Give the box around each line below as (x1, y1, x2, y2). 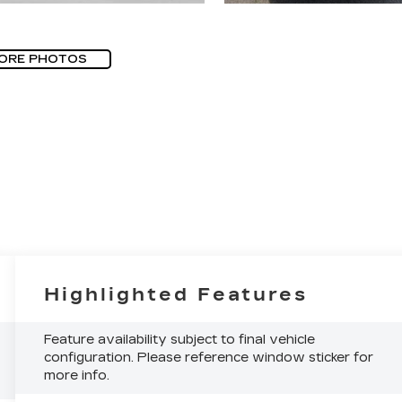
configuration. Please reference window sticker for (44, 350, 374, 366)
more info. (44, 368, 110, 384)
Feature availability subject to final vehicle (44, 332, 316, 348)
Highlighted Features (44, 284, 309, 306)
